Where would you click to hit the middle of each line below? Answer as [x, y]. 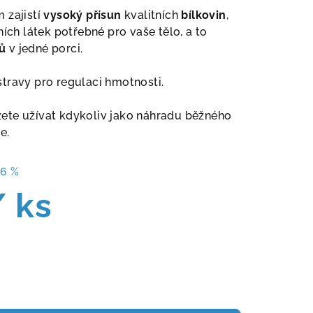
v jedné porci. [44, 49]
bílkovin [204, 15]
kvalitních [151, 15]
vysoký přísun [82, 15]
